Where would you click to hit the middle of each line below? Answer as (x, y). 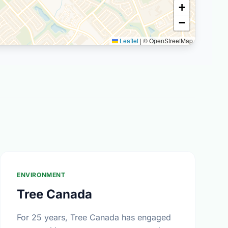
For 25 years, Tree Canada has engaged (94, 217)
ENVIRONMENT (41, 175)
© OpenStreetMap (167, 40)
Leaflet (128, 40)
